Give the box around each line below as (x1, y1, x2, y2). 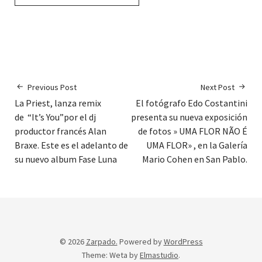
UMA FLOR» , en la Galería (146, 139, 247, 151)
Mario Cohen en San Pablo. (142, 153, 247, 166)
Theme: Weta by (82, 250, 140, 261)
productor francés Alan (15, 125, 106, 137)
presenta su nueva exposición (131, 111, 247, 123)
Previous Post (27, 82, 77, 93)
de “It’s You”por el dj (15, 111, 96, 123)
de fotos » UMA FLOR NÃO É (138, 125, 247, 137)
